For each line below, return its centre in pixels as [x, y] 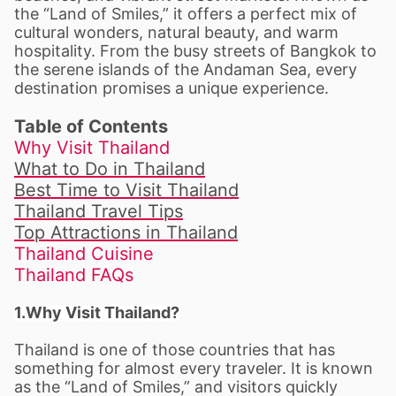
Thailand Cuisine [84, 254]
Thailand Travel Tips [99, 211]
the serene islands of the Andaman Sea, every [186, 69]
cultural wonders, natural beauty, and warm [176, 32]
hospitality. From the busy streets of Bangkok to [195, 51]
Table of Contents [91, 126]
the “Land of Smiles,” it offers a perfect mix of [186, 14]
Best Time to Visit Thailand [126, 190]
